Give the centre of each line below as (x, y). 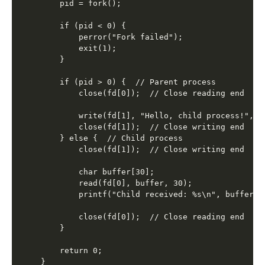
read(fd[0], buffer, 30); (117, 183)
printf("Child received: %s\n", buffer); (152, 195)
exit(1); (79, 49)
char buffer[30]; (98, 172)
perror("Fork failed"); (112, 37)
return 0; (72, 251)
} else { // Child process (112, 138)
